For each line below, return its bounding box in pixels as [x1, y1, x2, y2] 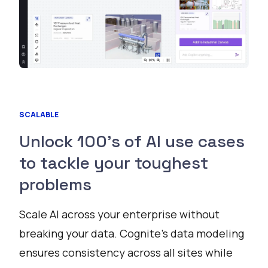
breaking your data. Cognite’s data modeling [19, 226, 244, 241]
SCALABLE [19, 109, 59, 120]
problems [19, 173, 92, 196]
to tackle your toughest [19, 152, 208, 174]
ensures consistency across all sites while [19, 245, 233, 260]
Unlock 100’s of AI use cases [19, 130, 245, 153]
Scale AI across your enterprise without [19, 207, 220, 222]
